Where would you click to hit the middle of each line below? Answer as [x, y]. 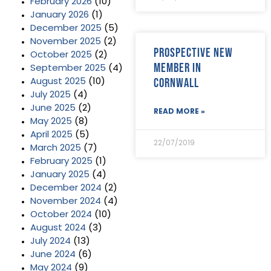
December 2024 [66, 188]
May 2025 [51, 122]
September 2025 [68, 68]
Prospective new [193, 52]
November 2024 [66, 201]
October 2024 [61, 215]
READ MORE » [179, 112]
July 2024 [51, 241]
